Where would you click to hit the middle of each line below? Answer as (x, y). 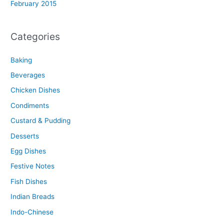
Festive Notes (33, 166)
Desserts (25, 136)
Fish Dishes (29, 181)
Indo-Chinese (32, 212)
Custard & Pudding (41, 121)
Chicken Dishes (35, 90)
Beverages (28, 75)
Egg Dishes (28, 151)
